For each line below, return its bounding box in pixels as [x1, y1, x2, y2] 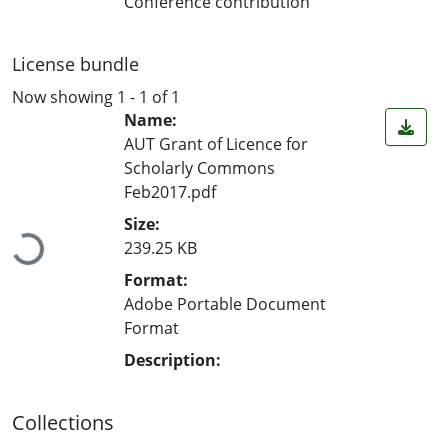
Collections [12, 409, 114, 437]
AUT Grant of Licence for [124, 133, 308, 156]
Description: [124, 349, 221, 372]
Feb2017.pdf [124, 181, 216, 204]
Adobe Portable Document [124, 293, 326, 316]
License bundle [12, 51, 139, 76]
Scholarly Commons [124, 157, 275, 180]
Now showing [12, 85, 117, 108]
